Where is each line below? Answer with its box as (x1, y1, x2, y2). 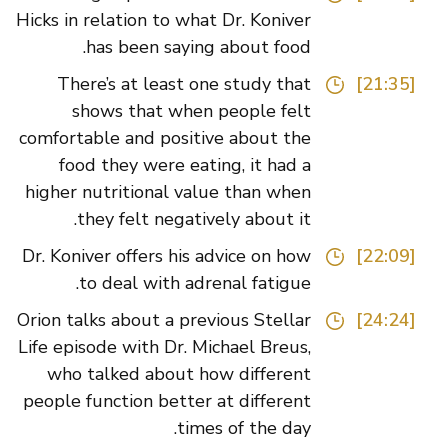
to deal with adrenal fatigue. (109, 271, 341, 296)
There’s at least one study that (87, 72, 341, 97)
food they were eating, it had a (89, 153, 341, 178)
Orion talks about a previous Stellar (47, 308, 341, 333)
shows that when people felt (102, 99, 341, 124)
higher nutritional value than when (55, 180, 341, 205)
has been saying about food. (116, 35, 341, 60)
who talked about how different (77, 362, 341, 387)
